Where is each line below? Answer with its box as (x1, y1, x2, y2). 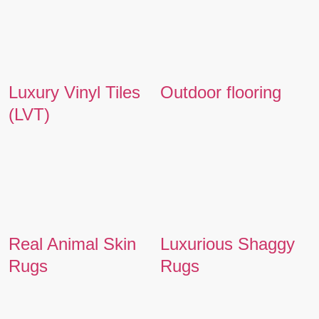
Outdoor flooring (159, 82, 281, 102)
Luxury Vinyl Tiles (8, 82, 140, 102)
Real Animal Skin (8, 234, 136, 253)
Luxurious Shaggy (159, 234, 295, 253)
